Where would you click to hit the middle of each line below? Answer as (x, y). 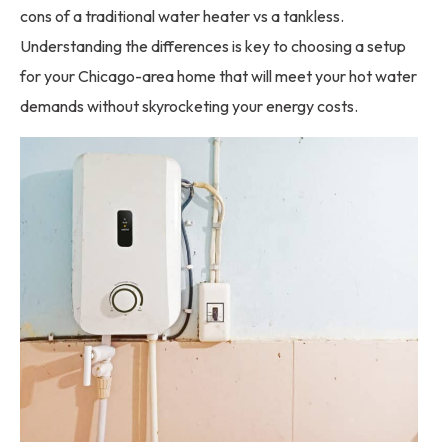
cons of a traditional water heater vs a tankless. (182, 15)
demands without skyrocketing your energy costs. (189, 105)
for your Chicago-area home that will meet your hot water (218, 75)
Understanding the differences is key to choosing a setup (213, 45)
